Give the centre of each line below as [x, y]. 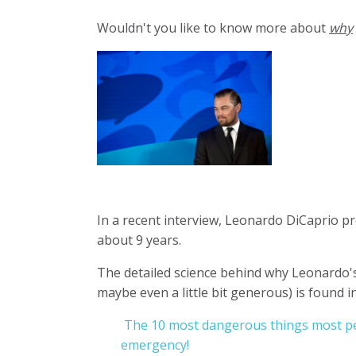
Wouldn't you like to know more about [213, 27]
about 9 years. [141, 240]
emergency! [155, 344]
